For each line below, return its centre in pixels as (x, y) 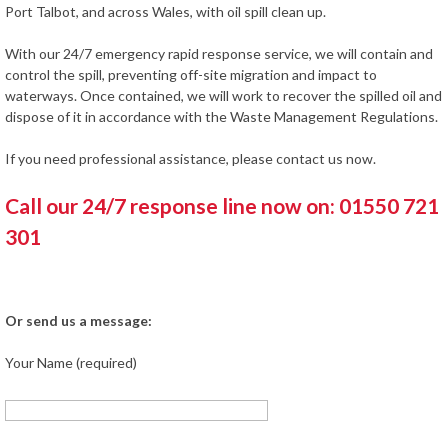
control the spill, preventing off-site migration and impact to (191, 74)
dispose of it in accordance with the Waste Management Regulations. (221, 116)
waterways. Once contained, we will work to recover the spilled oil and (223, 95)
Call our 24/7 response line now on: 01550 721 (222, 205)
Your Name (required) (71, 362)
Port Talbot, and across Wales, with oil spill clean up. (165, 11)
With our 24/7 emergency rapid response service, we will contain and (219, 53)
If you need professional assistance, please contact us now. (190, 158)
